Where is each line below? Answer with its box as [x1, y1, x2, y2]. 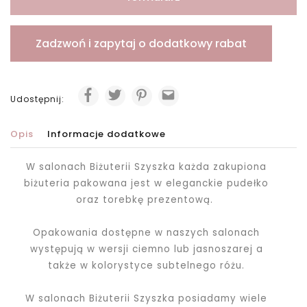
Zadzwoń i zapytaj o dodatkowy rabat [36, 36, 247, 51]
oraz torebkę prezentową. [76, 193, 217, 206]
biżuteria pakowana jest [24, 177, 155, 190]
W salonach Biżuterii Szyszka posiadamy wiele [25, 292, 268, 305]
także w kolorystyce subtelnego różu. [48, 259, 245, 272]
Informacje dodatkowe [47, 127, 166, 140]
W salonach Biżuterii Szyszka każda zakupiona [26, 160, 267, 173]
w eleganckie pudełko [154, 177, 269, 190]
